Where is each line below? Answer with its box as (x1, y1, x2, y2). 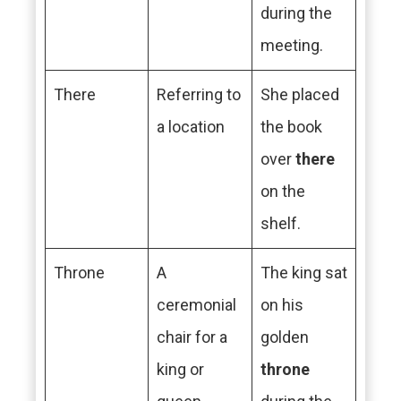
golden (260, 328, 309, 346)
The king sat (260, 263, 347, 282)
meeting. (260, 36, 323, 55)
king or (157, 360, 204, 379)
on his (260, 295, 303, 314)
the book (260, 117, 322, 136)
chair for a (157, 328, 227, 346)
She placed (260, 85, 339, 104)
